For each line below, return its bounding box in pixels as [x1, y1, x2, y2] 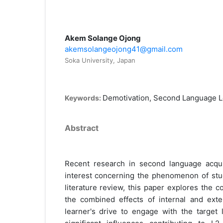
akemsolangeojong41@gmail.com [64, 44, 183, 54]
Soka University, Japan [64, 56, 135, 64]
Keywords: [64, 93, 103, 102]
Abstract [64, 122, 99, 133]
